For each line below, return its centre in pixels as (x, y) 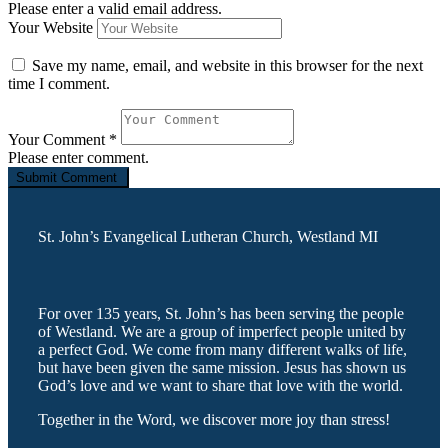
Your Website (50, 27)
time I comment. (59, 83)
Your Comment (58, 139)
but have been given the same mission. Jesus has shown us (222, 368)
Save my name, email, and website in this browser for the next (227, 65)
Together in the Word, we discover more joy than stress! (214, 420)
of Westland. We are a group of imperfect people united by (222, 332)
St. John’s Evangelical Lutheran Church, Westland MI (208, 236)
